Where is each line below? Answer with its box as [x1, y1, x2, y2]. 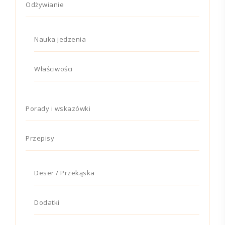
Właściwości [34, 64, 73, 73]
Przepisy [26, 133, 54, 143]
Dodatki [34, 197, 60, 207]
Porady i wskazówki [26, 103, 90, 113]
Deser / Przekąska [34, 168, 95, 177]
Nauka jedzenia [34, 34, 86, 44]
